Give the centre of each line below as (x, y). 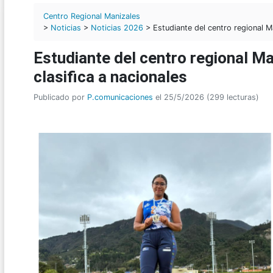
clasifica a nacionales (110, 77)
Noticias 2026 (117, 28)
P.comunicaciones (120, 97)
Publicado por (60, 97)
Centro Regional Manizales (92, 16)
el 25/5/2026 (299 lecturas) (206, 97)
